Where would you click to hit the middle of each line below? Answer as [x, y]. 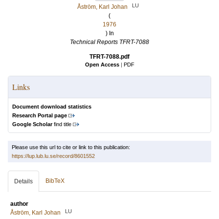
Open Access [102, 65]
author [19, 204]
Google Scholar [32, 124]
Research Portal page [40, 115]
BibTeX [55, 181]
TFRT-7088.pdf [109, 57]
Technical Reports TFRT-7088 [109, 42]
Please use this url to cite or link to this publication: [71, 147]
